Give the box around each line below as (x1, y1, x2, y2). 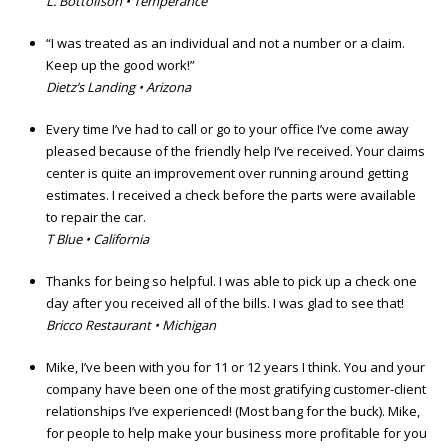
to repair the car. (46, 208, 146, 227)
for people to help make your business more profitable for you (46, 424, 427, 443)
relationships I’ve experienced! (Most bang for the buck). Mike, (46, 402, 420, 421)
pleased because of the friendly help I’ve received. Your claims (46, 142, 425, 161)
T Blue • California (46, 230, 149, 249)
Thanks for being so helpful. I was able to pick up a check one (46, 272, 417, 291)
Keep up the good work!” (46, 56, 195, 75)
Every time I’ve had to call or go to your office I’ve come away (46, 120, 409, 139)
